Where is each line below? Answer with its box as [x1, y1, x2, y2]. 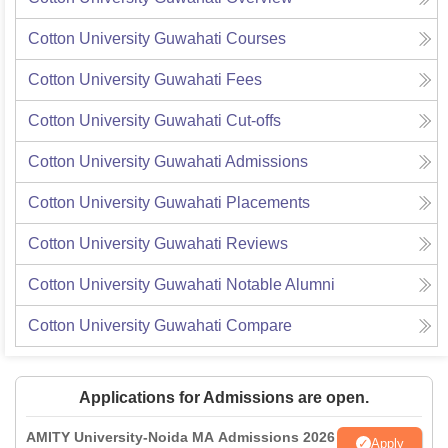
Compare [226, 317, 292, 335]
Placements [226, 194, 310, 212]
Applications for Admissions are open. [79, 389, 369, 407]
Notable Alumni [226, 276, 335, 294]
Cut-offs [226, 112, 281, 130]
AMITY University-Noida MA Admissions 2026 [26, 429, 335, 446]
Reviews [226, 235, 288, 253]
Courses [226, 30, 286, 48]
